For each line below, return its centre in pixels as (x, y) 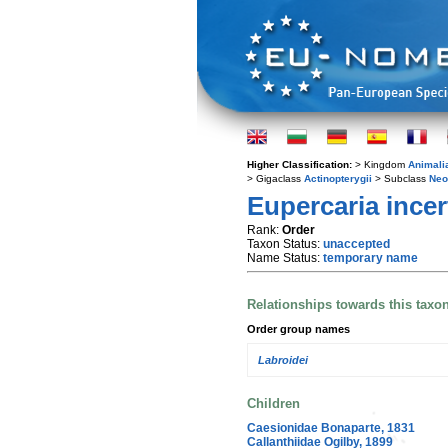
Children (273, 403)
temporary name (370, 258)
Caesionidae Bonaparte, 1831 (331, 427)
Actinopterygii (338, 178)
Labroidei (283, 360)
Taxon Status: (285, 244)
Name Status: (285, 258)
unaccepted (356, 244)
